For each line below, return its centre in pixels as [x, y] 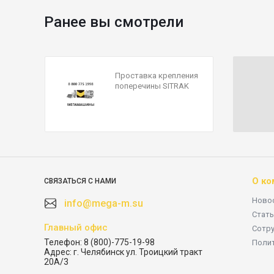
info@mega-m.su [104, 203]
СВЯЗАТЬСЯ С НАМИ [80, 181]
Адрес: [58, 252]
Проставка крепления [156, 76]
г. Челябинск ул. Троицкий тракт [138, 252]
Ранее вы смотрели [114, 22]
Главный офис [76, 228]
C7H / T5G [132, 96]
